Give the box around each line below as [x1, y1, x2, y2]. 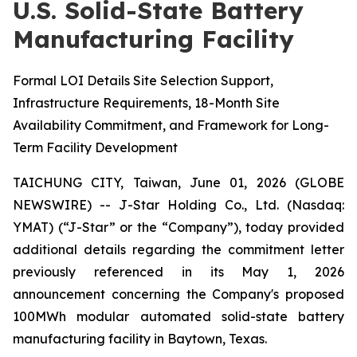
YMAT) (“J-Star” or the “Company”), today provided [13, 219, 344, 235]
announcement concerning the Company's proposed [13, 286, 344, 302]
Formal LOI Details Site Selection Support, [13, 73, 273, 88]
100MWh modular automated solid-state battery [13, 308, 344, 324]
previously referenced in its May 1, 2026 [13, 264, 344, 280]
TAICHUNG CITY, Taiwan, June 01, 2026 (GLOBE [13, 175, 344, 190]
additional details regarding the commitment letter [13, 241, 344, 257]
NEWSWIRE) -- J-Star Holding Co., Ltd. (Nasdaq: [13, 197, 344, 213]
